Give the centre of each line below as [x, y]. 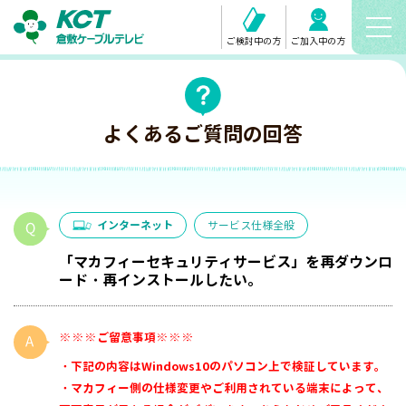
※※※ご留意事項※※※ [126, 337]
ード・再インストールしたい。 [160, 280]
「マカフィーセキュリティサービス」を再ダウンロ [226, 261]
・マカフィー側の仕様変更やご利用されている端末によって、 [224, 387]
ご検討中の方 [254, 41]
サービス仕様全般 [251, 225]
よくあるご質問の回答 [203, 133]
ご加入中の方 [318, 41]
